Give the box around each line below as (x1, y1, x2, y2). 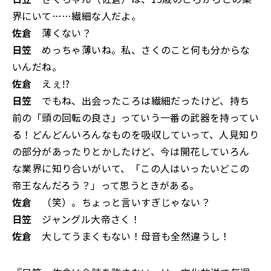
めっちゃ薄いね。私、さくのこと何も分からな (31, 42, 250, 57)
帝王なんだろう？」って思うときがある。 (12, 178, 200, 192)
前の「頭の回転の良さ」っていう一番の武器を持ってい (12, 110, 259, 125)
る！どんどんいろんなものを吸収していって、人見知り (12, 127, 259, 142)
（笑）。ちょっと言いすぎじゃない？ (31, 195, 211, 209)
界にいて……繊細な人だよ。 (12, 8, 142, 23)
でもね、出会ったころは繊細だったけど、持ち (31, 93, 250, 108)
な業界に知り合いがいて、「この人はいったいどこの (12, 161, 250, 175)
